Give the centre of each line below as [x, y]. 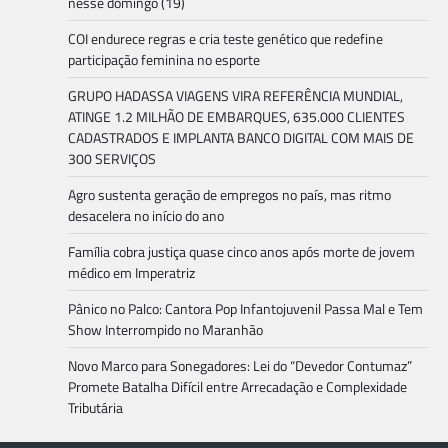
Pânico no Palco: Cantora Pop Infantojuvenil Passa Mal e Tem [245, 309]
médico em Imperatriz [131, 273]
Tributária [95, 408]
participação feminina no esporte [164, 60]
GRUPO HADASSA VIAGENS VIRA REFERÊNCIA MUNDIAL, [235, 96]
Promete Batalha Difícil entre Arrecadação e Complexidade [237, 387]
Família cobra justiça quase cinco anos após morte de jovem [241, 252]
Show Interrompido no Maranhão [165, 330]
